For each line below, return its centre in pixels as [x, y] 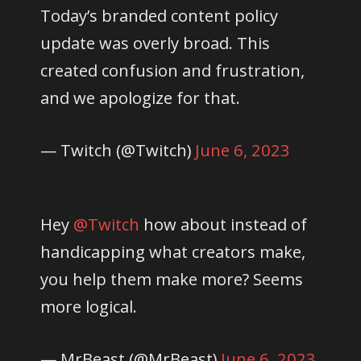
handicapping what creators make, [173, 251]
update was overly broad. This [156, 42]
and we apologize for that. [141, 97]
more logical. [89, 306]
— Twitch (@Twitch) [118, 149]
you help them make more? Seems [172, 278]
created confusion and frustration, [173, 70]
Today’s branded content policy [160, 15]
